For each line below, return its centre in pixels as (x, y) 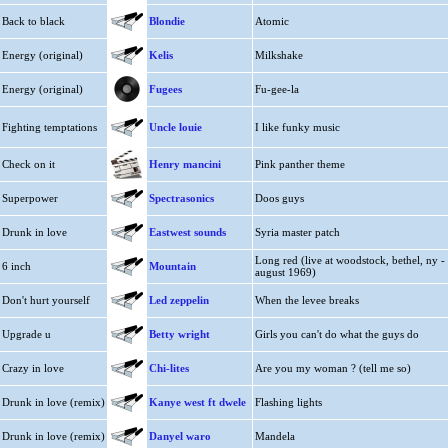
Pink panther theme (299, 164)
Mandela (274, 436)
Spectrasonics (181, 198)
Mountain (172, 266)
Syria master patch (297, 232)
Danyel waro (179, 436)
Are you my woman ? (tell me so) (332, 368)
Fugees (165, 89)
